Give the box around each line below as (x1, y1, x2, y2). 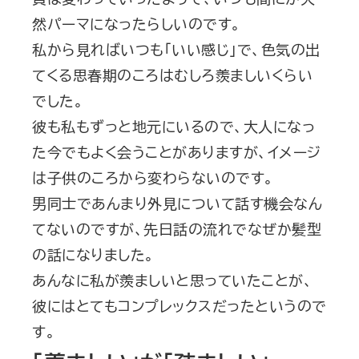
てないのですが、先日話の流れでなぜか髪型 (32, 221, 321, 236)
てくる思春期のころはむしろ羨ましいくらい (32, 67, 313, 83)
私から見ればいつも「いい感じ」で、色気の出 (32, 42, 321, 57)
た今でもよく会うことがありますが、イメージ (32, 144, 321, 159)
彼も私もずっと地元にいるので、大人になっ (32, 119, 315, 134)
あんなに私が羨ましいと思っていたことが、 (32, 272, 313, 288)
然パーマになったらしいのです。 (32, 16, 241, 31)
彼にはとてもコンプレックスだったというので (32, 298, 327, 313)
